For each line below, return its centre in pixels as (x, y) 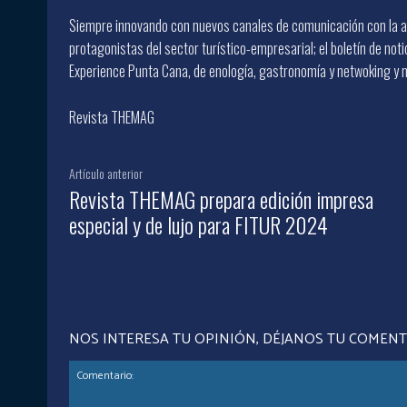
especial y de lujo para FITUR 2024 (199, 224)
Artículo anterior (106, 173)
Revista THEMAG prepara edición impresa (221, 199)
